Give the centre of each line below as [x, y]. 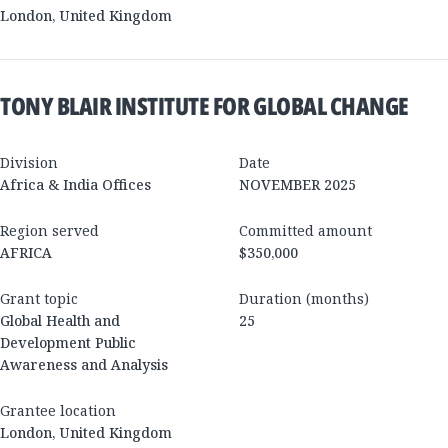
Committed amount [305, 230]
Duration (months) [304, 298]
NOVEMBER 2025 [297, 184]
